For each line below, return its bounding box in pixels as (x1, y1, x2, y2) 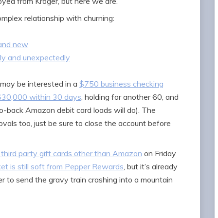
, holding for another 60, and (81, 92, 179, 102)
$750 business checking (79, 79, 163, 89)
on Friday (142, 148, 176, 159)
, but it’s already (124, 162, 178, 172)
